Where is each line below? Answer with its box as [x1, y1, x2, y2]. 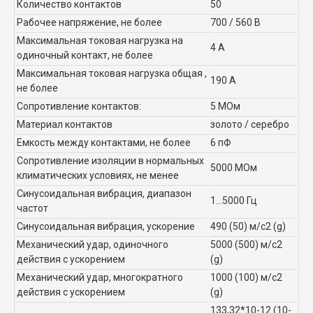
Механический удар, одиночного [17, 238, 168, 250]
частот [17, 202, 48, 214]
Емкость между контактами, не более [17, 136, 191, 148]
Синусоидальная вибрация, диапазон [17, 187, 191, 199]
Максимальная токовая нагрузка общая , [17, 67, 207, 79]
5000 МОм [210, 161, 257, 173]
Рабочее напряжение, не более [17, 16, 162, 28]
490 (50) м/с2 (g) [210, 220, 286, 232]
